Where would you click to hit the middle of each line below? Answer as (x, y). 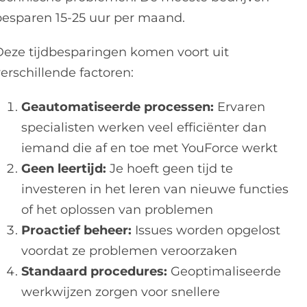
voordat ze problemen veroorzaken (130, 251)
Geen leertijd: (64, 169)
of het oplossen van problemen (118, 210)
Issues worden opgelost (206, 230)
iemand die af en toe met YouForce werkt (150, 148)
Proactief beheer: (77, 230)
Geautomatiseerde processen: (118, 107)
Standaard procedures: (95, 271)
